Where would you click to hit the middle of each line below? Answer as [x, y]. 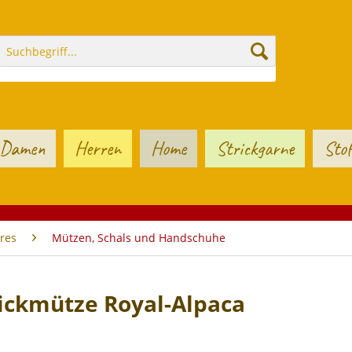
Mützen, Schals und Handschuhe [139, 238]
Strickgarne [255, 148]
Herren [98, 148]
